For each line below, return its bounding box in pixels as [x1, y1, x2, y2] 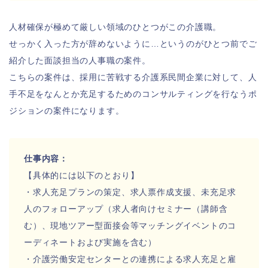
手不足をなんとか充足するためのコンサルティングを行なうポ [9, 89, 257, 99]
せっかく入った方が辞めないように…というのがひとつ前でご [9, 39, 257, 48]
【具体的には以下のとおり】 [24, 170, 139, 180]
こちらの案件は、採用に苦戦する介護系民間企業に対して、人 [9, 72, 257, 82]
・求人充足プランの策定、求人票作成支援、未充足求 [24, 187, 237, 197]
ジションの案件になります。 [9, 106, 124, 115]
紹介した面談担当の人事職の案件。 [9, 56, 151, 65]
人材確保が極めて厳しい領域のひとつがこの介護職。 [9, 22, 222, 32]
